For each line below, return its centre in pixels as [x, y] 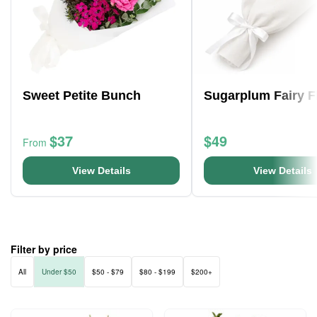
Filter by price [44, 249]
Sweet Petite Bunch [82, 96]
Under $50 [59, 272]
